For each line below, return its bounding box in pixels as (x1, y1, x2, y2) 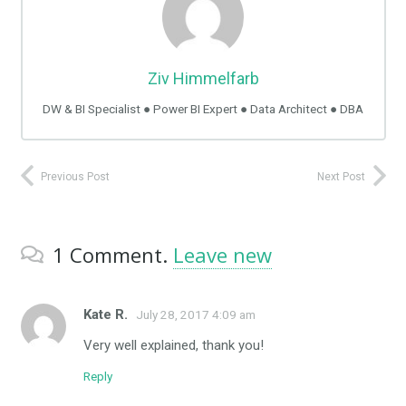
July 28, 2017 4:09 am (136, 307, 256, 323)
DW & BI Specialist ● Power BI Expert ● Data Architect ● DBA (43, 101, 363, 116)
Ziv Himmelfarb (147, 68, 259, 88)
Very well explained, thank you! (83, 337, 264, 354)
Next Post (317, 170, 365, 184)
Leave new (173, 241, 272, 269)
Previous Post (41, 170, 110, 184)
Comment (70, 241, 162, 269)
